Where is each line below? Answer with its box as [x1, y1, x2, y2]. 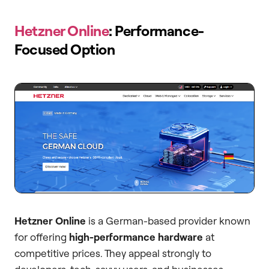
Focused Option [14, 40, 115, 59]
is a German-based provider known [86, 214, 250, 228]
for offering [14, 231, 69, 244]
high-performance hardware [69, 231, 203, 244]
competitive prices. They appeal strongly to [14, 247, 211, 260]
